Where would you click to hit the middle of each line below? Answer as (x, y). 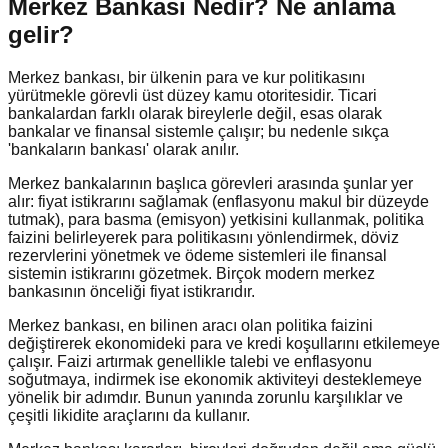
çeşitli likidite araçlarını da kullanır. (129, 416)
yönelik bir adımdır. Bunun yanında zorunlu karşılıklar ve (205, 398)
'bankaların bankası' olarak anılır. (123, 150)
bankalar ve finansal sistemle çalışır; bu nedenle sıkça (198, 132)
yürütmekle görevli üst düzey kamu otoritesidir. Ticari (192, 96)
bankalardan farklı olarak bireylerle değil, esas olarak (195, 114)
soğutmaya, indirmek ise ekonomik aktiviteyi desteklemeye (215, 380)
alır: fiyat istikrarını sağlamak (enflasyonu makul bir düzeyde (218, 202)
